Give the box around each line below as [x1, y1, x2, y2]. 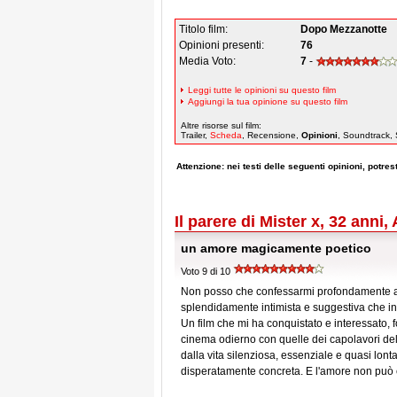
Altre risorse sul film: [181, 121, 261, 130]
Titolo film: [179, 23, 236, 35]
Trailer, [181, 130, 210, 140]
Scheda [210, 130, 242, 140]
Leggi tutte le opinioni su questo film [188, 85, 336, 95]
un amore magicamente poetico [181, 241, 371, 255]
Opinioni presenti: [179, 39, 272, 51]
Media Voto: [179, 55, 244, 67]
